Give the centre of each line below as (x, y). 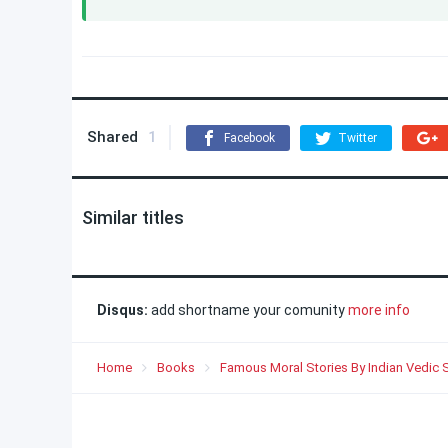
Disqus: (122, 310)
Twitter (357, 138)
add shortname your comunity (248, 310)
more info (379, 310)
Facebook (249, 138)
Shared (112, 137)
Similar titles (133, 217)
